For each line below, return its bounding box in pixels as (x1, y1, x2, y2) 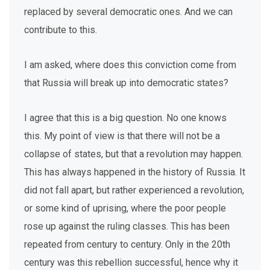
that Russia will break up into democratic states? (24, 77, 228, 89)
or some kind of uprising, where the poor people (24, 202, 226, 214)
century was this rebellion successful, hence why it (24, 257, 238, 268)
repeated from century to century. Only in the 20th (24, 239, 230, 250)
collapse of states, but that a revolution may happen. (24, 148, 243, 160)
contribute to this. (24, 24, 97, 36)
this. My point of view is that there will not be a (24, 130, 220, 142)
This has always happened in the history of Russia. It (24, 166, 245, 178)
